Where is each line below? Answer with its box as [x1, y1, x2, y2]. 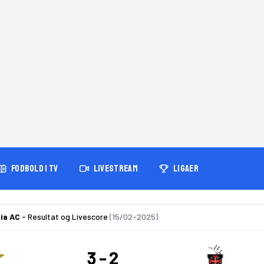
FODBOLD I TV [11, 163, 58, 174]
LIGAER [173, 163, 199, 174]
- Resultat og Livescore [20, 212, 110, 222]
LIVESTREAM [93, 163, 138, 174]
